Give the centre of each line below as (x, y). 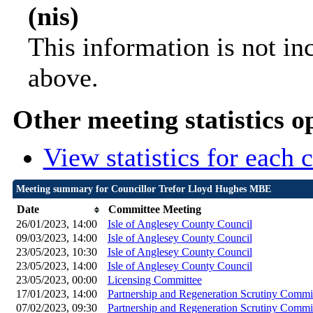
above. (63, 78)
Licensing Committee (154, 280)
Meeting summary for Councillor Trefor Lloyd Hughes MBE (143, 189)
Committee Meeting (154, 210)
